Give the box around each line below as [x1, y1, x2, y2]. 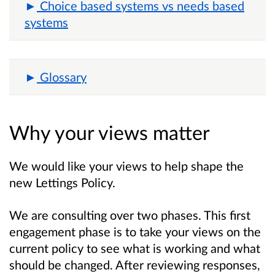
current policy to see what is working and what [9, 240, 260, 255]
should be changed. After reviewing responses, [9, 257, 260, 272]
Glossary [40, 69, 87, 84]
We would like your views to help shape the [9, 158, 244, 173]
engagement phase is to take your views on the [9, 223, 261, 239]
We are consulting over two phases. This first [9, 207, 250, 222]
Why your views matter [9, 120, 210, 144]
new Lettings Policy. [9, 174, 115, 190]
